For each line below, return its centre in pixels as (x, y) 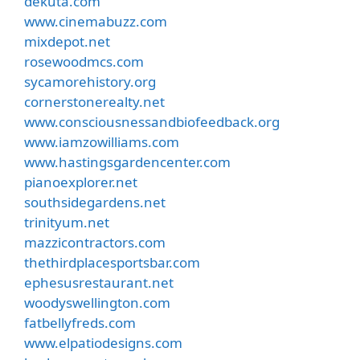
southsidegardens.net (95, 202)
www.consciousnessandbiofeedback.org (152, 121)
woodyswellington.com (97, 302)
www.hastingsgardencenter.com (127, 162)
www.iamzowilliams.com (102, 141)
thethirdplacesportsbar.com (112, 262)
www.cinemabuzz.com (96, 21)
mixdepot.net (67, 41)
